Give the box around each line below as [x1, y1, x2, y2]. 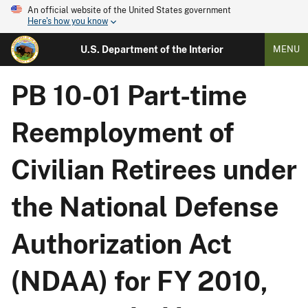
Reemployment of [11, 117, 234, 148]
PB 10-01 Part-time [11, 80, 247, 111]
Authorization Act [11, 228, 232, 260]
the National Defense [11, 191, 278, 223]
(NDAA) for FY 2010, [11, 265, 268, 297]
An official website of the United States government [27, 5, 231, 15]
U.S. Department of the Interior [80, 44, 223, 55]
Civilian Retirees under [11, 154, 297, 186]
